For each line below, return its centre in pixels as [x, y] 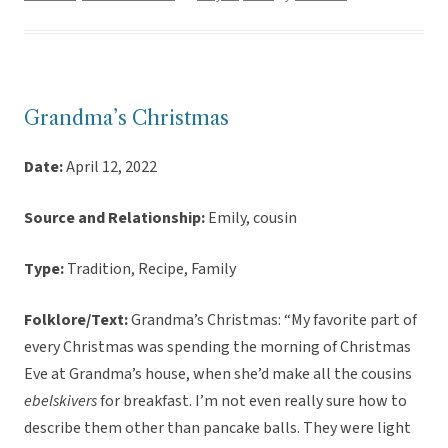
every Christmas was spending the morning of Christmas [217, 347]
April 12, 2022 [111, 167]
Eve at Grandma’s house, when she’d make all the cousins [218, 374]
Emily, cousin [252, 218]
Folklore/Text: [77, 320]
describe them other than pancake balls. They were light [217, 428]
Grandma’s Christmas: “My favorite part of [274, 320]
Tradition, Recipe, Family [151, 269]
